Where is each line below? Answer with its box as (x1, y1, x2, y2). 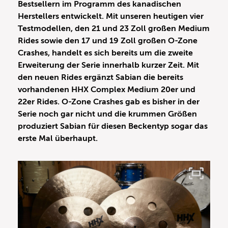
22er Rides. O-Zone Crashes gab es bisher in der (18, 97, 199, 107)
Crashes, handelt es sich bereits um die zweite (18, 48, 193, 58)
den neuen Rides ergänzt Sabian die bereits (18, 73, 183, 82)
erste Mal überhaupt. (18, 134, 100, 144)
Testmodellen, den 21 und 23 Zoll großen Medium (18, 24, 210, 34)
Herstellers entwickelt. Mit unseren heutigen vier (18, 12, 204, 21)
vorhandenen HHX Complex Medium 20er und (18, 85, 195, 95)
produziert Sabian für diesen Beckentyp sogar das (18, 122, 208, 131)
